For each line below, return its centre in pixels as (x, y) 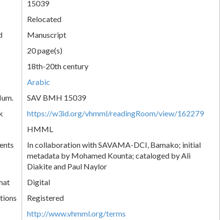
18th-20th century (58, 66)
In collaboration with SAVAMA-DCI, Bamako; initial (114, 144)
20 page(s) (45, 50)
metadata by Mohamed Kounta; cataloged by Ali (109, 155)
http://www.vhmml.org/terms (76, 213)
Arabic (39, 82)
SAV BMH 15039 (56, 97)
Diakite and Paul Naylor (67, 166)
